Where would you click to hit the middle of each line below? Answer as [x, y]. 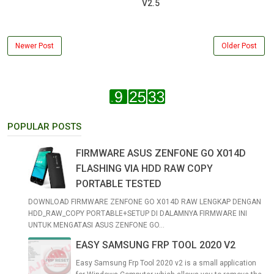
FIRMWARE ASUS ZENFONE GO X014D [161, 154]
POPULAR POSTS [44, 127]
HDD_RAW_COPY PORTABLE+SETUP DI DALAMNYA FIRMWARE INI [138, 214]
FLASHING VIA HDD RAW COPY [144, 169]
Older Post [239, 46]
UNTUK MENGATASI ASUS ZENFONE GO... [96, 225]
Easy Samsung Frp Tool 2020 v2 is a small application [166, 263]
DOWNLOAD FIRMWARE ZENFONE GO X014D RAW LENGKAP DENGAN [145, 202]
